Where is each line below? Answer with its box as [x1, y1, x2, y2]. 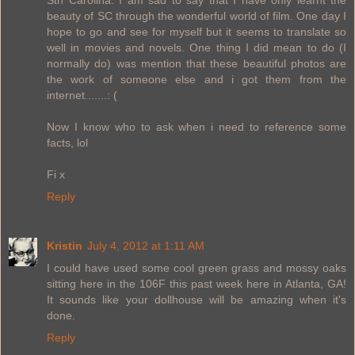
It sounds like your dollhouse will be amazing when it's [47, 292, 346, 306]
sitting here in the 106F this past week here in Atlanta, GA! [47, 277, 346, 290]
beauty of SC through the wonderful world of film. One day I [47, 9, 346, 22]
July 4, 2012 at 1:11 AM [87, 239, 204, 252]
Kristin [47, 239, 82, 252]
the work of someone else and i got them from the [47, 72, 346, 86]
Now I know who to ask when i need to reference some [47, 120, 346, 133]
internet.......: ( [47, 88, 117, 101]
